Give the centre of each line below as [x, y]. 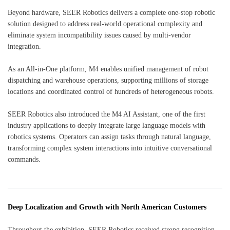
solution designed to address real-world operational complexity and [105, 24]
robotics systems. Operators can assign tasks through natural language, [109, 137]
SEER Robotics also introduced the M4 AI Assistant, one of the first [107, 114]
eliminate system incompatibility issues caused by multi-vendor [99, 35]
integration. [24, 46]
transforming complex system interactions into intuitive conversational [110, 148]
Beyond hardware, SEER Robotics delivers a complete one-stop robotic [111, 12]
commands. [24, 159]
